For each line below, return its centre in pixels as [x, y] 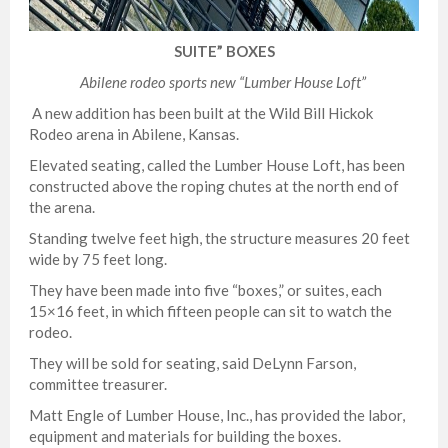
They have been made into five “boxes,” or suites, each [205, 289]
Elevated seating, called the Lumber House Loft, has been [217, 164]
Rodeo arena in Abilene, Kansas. [134, 133]
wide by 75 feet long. [98, 258]
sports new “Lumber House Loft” [265, 81]
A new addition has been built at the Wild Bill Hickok [201, 112]
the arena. [62, 206]
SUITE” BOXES [224, 50]
